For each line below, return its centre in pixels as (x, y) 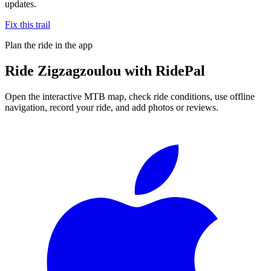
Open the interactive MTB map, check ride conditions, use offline (130, 96)
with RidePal (163, 70)
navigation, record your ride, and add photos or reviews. (112, 107)
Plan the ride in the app (49, 45)
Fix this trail (28, 24)
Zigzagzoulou (79, 70)
